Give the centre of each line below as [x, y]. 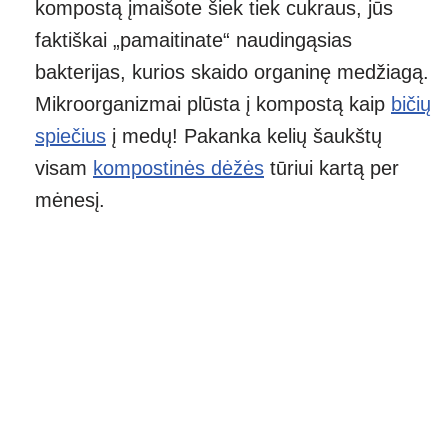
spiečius [70, 135]
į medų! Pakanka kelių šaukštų [244, 135]
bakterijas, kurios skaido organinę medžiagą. [232, 71]
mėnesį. [70, 199]
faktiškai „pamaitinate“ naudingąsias [193, 39]
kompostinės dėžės [178, 167]
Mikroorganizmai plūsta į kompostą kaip [213, 103]
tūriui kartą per [331, 167]
